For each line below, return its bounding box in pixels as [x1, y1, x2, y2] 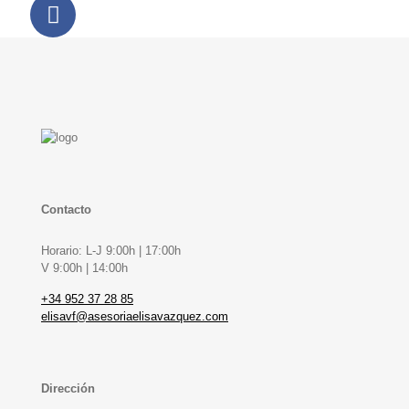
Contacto [41, 203, 91, 217]
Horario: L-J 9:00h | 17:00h [41, 244, 181, 258]
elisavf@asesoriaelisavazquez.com [41, 309, 228, 324]
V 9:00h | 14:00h [41, 261, 128, 276]
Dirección [41, 382, 95, 396]
